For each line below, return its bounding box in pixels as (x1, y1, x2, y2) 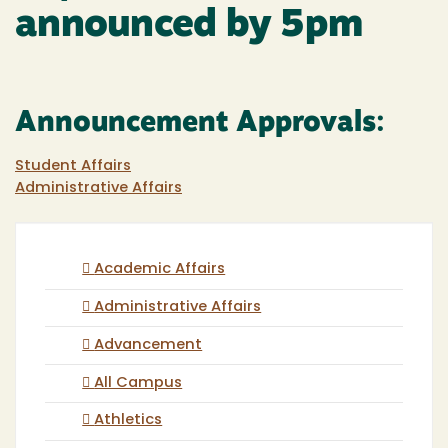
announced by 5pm (15, 7, 363, 47)
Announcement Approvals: (15, 109, 385, 138)
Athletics (94, 413, 163, 429)
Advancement (94, 337, 203, 353)
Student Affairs (15, 158, 131, 174)
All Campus (94, 375, 183, 391)
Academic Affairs (94, 262, 226, 278)
